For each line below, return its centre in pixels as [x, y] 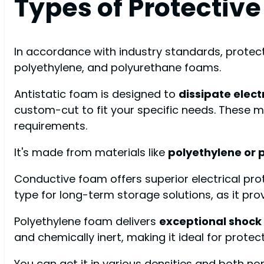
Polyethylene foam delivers [87, 222]
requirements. [51, 126]
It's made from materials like [91, 153]
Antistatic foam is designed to [96, 94]
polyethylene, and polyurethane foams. [118, 67]
